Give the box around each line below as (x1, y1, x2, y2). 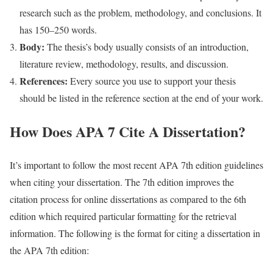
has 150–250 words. (19, 23, 97, 37)
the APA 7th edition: (10, 244, 89, 257)
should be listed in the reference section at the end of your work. (19, 91, 263, 105)
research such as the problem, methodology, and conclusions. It (19, 6, 261, 19)
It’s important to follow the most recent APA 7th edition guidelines (10, 158, 263, 172)
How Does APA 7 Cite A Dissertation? (10, 121, 246, 143)
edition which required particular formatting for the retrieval (10, 210, 236, 223)
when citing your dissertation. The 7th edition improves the (10, 175, 234, 189)
